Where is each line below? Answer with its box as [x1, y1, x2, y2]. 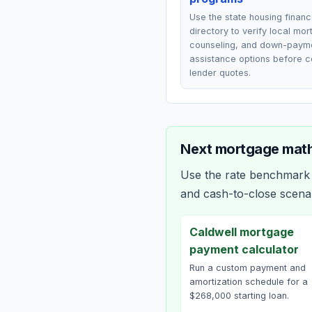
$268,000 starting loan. [189, 290, 289, 301]
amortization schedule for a [189, 276, 308, 287]
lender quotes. [189, 68, 251, 78]
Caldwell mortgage [189, 225, 294, 239]
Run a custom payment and [189, 263, 306, 273]
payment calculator [189, 242, 299, 256]
